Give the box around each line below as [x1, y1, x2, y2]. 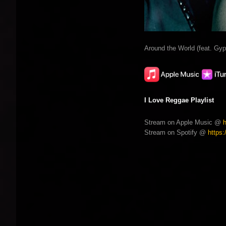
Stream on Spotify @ [144, 128, 208, 136]
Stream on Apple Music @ [144, 118, 223, 126]
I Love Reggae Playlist [144, 96, 214, 104]
